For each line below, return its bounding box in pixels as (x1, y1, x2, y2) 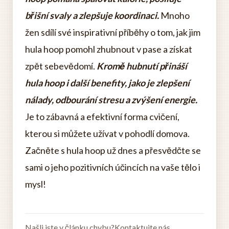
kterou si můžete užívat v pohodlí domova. (25, 128, 190, 139)
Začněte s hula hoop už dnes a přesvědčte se (25, 145, 201, 156)
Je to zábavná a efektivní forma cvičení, (25, 111, 179, 122)
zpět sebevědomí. (25, 60, 97, 72)
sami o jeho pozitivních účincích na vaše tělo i (25, 162, 200, 173)
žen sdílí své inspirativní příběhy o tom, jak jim (25, 27, 200, 38)
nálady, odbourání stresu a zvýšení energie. (25, 94, 197, 105)
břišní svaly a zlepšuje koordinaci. (25, 10, 159, 21)
